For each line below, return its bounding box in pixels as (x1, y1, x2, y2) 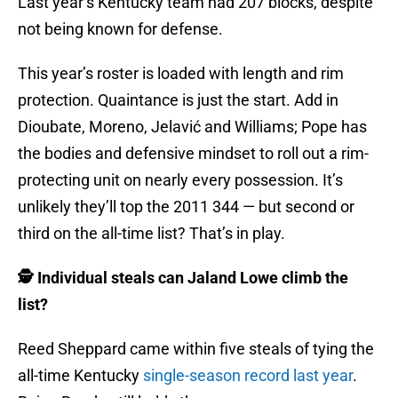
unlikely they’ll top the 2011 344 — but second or (18, 197, 354, 217)
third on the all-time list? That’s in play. (18, 224, 285, 243)
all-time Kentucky (18, 366, 139, 386)
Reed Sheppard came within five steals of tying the (18, 339, 374, 359)
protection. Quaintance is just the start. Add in (18, 91, 338, 110)
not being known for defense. (18, 20, 223, 39)
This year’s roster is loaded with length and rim (18, 64, 344, 84)
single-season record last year (139, 366, 353, 386)
